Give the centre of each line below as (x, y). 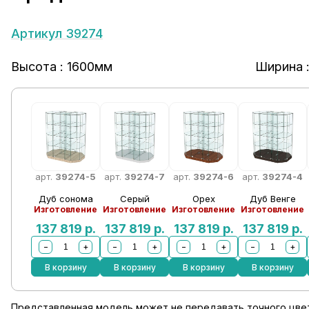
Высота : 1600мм (61, 67)
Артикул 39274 (57, 33)
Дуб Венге (272, 199)
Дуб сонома (66, 199)
